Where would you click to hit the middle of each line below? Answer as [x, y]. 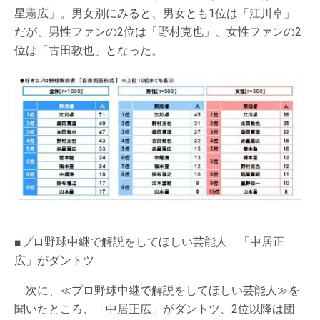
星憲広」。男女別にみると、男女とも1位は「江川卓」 [155, 14]
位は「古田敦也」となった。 [89, 51]
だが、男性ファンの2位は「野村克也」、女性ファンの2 [158, 32]
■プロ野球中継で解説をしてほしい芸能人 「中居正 [149, 242]
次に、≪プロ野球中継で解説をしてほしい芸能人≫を [157, 291]
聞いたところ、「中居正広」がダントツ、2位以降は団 [155, 309]
